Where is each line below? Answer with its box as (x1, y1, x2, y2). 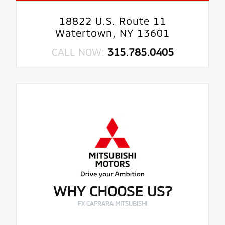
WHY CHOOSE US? (53, 182, 172, 199)
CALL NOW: (51, 45, 107, 58)
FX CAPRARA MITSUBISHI (78, 199, 147, 207)
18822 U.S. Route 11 (59, 14, 166, 27)
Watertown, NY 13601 (55, 26, 170, 39)
